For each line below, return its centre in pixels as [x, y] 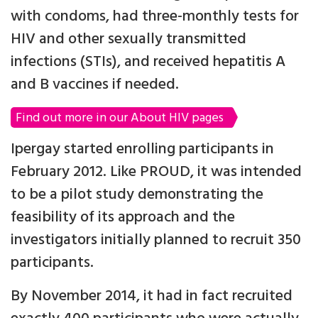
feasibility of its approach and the [123, 218]
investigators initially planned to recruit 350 [156, 241]
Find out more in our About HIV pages [120, 119]
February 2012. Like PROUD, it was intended [156, 172]
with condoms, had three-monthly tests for [155, 17]
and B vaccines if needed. [95, 85]
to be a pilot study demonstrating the [137, 195]
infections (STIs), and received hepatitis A [148, 62]
